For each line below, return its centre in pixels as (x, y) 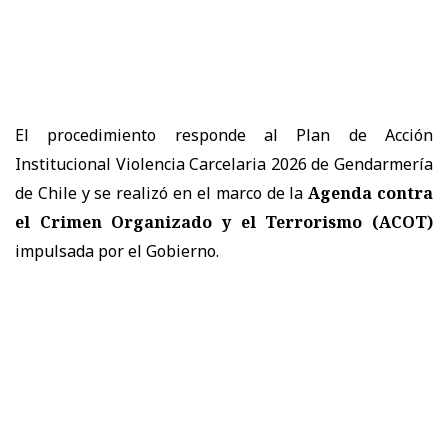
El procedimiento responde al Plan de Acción (224, 134)
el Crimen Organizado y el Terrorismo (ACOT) (224, 221)
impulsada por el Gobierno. (117, 250)
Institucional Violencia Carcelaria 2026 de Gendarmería (224, 163)
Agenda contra (371, 192)
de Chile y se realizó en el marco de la (162, 192)
